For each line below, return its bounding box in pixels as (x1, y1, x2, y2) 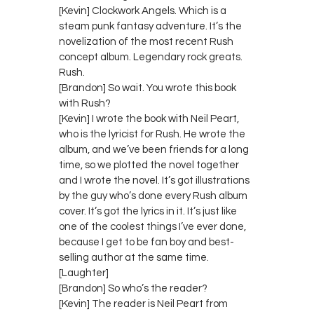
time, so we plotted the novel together (59, 159, 239, 170)
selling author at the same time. (59, 252, 209, 263)
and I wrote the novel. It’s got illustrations (59, 175, 250, 186)
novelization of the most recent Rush (59, 36, 233, 47)
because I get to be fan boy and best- (59, 236, 234, 247)
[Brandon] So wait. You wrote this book (59, 82, 236, 93)
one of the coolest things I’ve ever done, (59, 221, 246, 232)
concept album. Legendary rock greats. (59, 51, 243, 62)
